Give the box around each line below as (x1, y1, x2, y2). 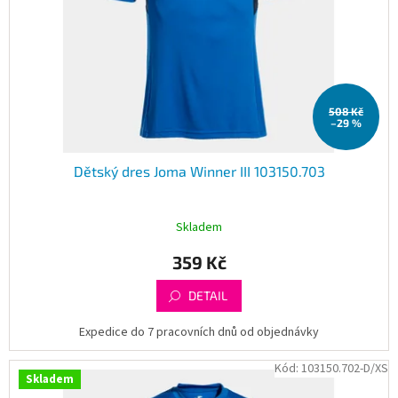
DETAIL (188, 288, 227, 304)
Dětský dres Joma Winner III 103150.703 (73, 163, 325, 180)
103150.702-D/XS (301, 360, 388, 378)
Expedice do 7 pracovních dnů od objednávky (79, 323, 319, 342)
